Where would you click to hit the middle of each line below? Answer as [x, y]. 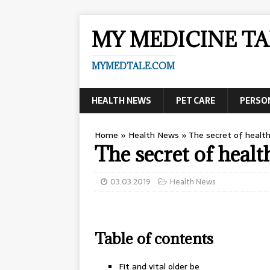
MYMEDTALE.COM [133, 66]
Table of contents [154, 238]
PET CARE [196, 101]
